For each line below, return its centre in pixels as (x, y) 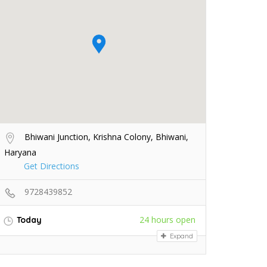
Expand (181, 236)
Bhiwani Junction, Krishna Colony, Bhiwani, (105, 137)
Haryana (20, 153)
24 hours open (167, 220)
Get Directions (52, 166)
